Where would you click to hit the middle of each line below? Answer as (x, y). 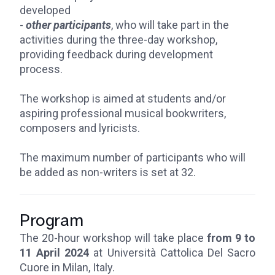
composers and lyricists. (80, 128)
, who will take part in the (170, 25)
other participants (68, 25)
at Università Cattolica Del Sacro (172, 253)
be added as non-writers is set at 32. (108, 172)
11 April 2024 (55, 253)
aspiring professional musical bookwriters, (123, 113)
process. (41, 69)
